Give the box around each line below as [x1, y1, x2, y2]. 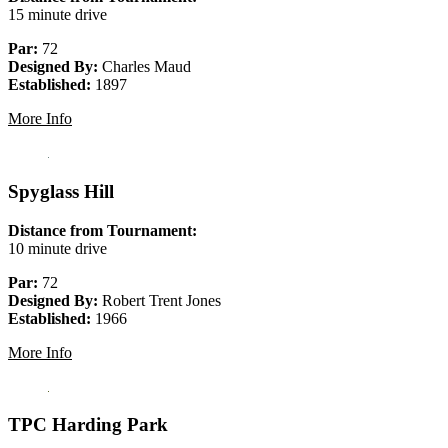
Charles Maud [98, 58, 191, 76]
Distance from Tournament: [8, 221, 197, 239]
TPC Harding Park [8, 414, 168, 436]
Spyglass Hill [8, 180, 114, 202]
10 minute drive [8, 239, 107, 257]
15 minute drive [8, 6, 107, 24]
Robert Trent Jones [98, 291, 221, 309]
